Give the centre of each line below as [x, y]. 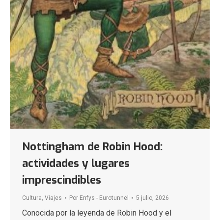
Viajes [53, 198]
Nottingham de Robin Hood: [92, 146]
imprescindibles [62, 180]
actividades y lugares [76, 163]
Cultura [32, 198]
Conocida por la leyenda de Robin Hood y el [97, 213]
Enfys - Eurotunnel [104, 198]
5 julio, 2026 [152, 198]
